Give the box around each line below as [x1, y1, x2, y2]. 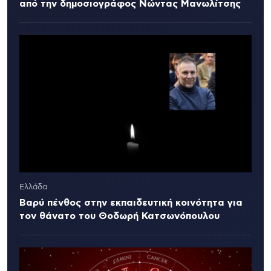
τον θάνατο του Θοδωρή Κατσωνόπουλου [19, 211, 220, 221]
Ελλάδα [19, 183, 47, 192]
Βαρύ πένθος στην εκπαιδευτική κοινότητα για [19, 198, 243, 208]
